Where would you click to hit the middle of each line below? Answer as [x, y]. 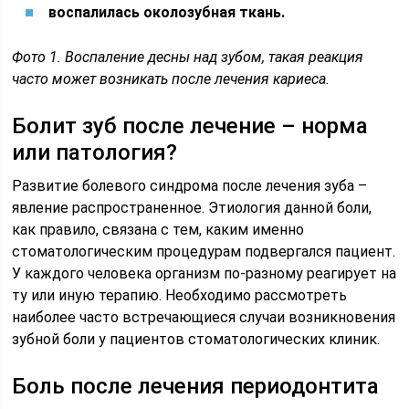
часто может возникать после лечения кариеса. [171, 79]
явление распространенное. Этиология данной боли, [192, 208]
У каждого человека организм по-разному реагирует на [204, 273]
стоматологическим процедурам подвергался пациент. [204, 252]
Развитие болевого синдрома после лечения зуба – [190, 186]
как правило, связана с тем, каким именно [158, 230]
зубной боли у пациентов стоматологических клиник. [196, 339]
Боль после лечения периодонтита [196, 386]
